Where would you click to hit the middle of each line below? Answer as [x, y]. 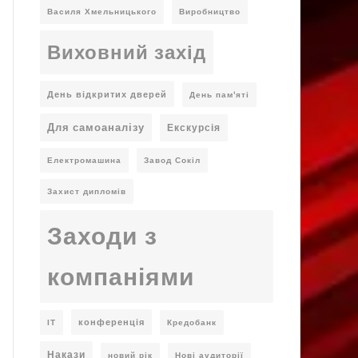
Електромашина [84, 160]
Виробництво [209, 11]
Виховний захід [126, 52]
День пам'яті [219, 94]
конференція [111, 322]
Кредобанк [191, 322]
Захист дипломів [86, 191]
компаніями [120, 276]
